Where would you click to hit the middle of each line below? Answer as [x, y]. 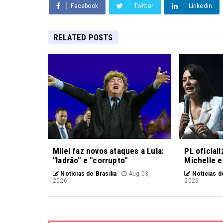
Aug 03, [138, 173]
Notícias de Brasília [88, 173]
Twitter [144, 6]
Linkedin [200, 6]
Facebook [85, 6]
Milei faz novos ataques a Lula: [109, 151]
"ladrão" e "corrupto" [90, 160]
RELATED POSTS [83, 37]
